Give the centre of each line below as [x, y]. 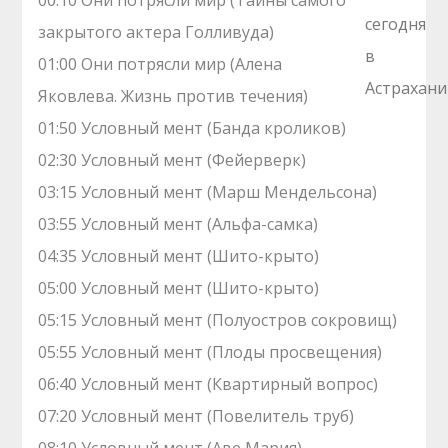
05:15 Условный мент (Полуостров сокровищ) [218, 320]
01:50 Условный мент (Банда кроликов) [192, 128]
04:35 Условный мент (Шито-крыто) [179, 256]
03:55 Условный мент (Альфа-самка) [178, 224]
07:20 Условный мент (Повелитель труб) [196, 416]
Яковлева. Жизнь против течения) [173, 96]
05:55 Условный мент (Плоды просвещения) [210, 352]
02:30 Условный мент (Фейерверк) [172, 160]
